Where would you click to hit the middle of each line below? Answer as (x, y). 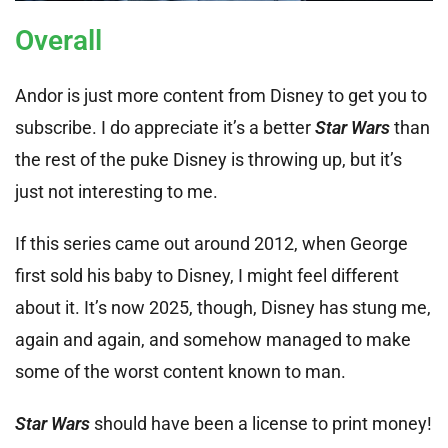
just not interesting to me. (116, 192)
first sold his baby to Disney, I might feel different (207, 276)
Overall (58, 41)
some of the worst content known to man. (180, 372)
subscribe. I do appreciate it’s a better (165, 128)
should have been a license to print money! (261, 424)
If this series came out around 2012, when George (211, 244)
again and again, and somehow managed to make (213, 340)
